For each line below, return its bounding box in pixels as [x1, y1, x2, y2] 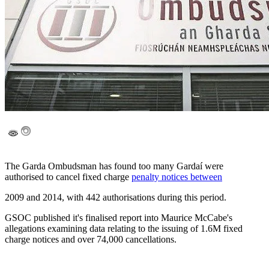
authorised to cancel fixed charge [5, 172, 131, 183]
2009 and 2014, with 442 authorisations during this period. [5, 192, 226, 203]
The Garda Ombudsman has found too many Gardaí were [5, 161, 223, 172]
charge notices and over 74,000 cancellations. [5, 234, 177, 245]
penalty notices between [131, 172, 222, 183]
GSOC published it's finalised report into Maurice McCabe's [5, 213, 232, 223]
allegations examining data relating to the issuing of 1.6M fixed [5, 223, 243, 234]
